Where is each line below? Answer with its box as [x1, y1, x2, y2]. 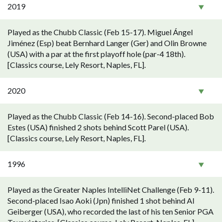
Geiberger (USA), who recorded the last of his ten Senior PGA [7, 207, 214, 216]
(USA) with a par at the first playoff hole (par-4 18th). [7, 49, 185, 58]
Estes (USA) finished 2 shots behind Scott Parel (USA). [7, 122, 189, 132]
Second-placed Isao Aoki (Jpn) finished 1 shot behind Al [7, 196, 194, 205]
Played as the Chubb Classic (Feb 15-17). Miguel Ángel [7, 27, 193, 37]
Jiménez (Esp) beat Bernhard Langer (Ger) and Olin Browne [7, 38, 207, 48]
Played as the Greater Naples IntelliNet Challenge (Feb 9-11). [7, 185, 214, 194]
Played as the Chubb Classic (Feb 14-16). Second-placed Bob [7, 111, 214, 121]
